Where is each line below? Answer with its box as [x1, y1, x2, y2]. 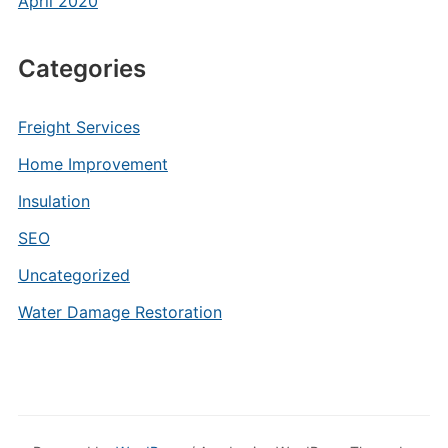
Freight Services [17, 117, 140, 137]
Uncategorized [17, 265, 130, 285]
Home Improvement [17, 154, 168, 174]
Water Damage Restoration [17, 302, 222, 322]
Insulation [17, 191, 90, 211]
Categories [17, 54, 146, 83]
